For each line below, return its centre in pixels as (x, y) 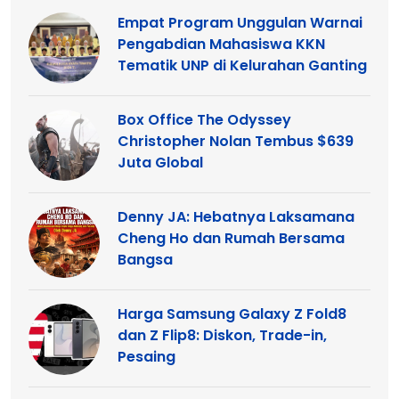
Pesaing (147, 356)
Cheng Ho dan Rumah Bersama (231, 238)
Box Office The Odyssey (204, 119)
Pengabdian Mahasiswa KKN (221, 44)
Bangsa (145, 259)
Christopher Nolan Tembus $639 (236, 141)
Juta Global (160, 162)
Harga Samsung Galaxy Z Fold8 (232, 313)
